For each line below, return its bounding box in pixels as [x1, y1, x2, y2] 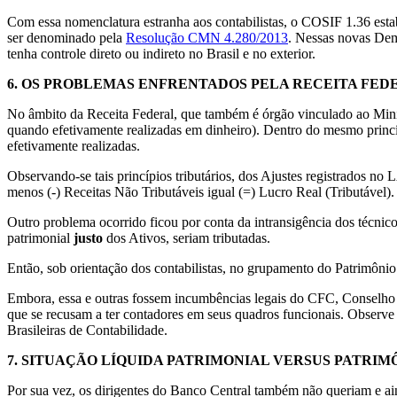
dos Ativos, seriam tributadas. [103, 230, 270, 245]
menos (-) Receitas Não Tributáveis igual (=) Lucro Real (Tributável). [7, 183, 394, 199]
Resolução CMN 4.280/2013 [126, 29, 288, 45]
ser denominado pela [7, 29, 126, 45]
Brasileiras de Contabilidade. [7, 322, 167, 338]
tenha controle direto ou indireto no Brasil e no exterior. [7, 45, 315, 61]
